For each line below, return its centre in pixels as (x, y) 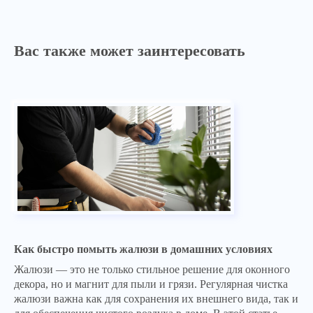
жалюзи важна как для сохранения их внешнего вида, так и (156, 299)
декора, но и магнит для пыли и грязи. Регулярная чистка (151, 284)
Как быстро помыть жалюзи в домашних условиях (143, 249)
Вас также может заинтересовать (130, 51)
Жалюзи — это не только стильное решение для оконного (152, 269)
